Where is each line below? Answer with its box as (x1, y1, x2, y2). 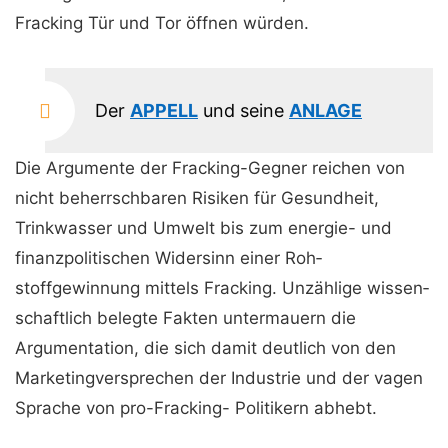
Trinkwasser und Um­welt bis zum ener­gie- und (15, 218, 392, 238)
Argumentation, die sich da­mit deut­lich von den (15, 338, 396, 358)
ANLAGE (289, 100, 362, 121)
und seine (198, 100, 289, 121)
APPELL (130, 100, 198, 121)
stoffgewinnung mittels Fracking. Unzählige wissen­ (15, 278, 429, 298)
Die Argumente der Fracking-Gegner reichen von (15, 158, 405, 178)
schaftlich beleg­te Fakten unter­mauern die (15, 308, 356, 328)
